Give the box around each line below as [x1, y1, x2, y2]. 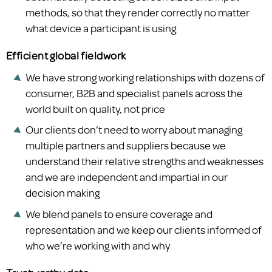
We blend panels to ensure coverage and [25, 207, 212, 221]
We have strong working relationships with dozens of [25, 70, 265, 84]
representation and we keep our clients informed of [25, 223, 262, 237]
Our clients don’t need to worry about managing [25, 123, 242, 137]
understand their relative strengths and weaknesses [25, 154, 263, 168]
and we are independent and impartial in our [25, 170, 228, 184]
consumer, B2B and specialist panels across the [25, 86, 243, 100]
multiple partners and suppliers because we [25, 138, 226, 152]
